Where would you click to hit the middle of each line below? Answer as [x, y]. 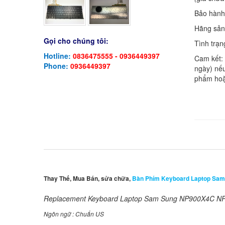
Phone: [57, 66]
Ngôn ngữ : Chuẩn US [74, 213]
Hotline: [58, 56]
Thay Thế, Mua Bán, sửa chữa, [88, 178]
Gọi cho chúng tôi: [76, 41]
